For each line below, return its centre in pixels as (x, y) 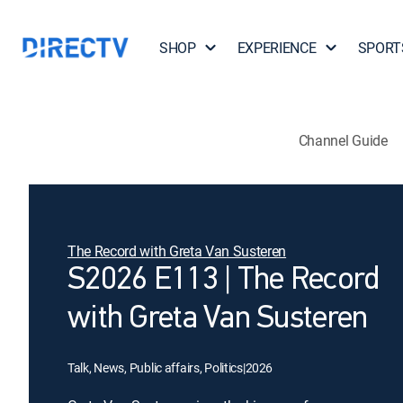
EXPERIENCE (277, 48)
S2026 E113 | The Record (224, 281)
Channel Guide (343, 140)
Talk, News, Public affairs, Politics (155, 367)
